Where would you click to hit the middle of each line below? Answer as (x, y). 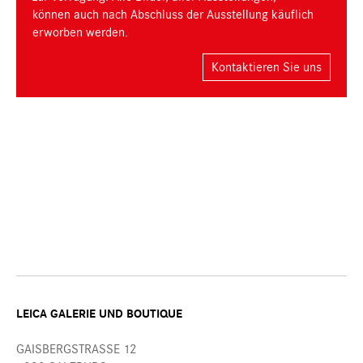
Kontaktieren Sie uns (267, 68)
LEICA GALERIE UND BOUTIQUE (99, 314)
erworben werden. (80, 32)
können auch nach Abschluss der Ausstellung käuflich (173, 15)
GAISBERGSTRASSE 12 (77, 349)
